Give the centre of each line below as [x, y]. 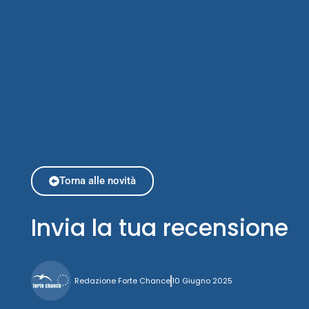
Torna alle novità [97, 181]
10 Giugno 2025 [202, 281]
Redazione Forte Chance [122, 281]
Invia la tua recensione [159, 228]
